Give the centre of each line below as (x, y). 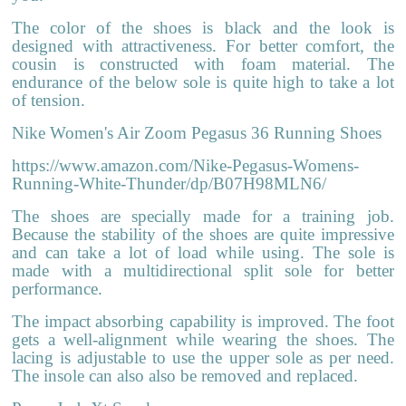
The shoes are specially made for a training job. (203, 216)
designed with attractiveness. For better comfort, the (203, 45)
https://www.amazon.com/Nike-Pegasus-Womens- (186, 165)
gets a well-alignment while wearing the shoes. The (203, 339)
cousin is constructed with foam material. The (203, 63)
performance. (58, 288)
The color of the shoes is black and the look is (203, 27)
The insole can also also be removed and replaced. (185, 375)
